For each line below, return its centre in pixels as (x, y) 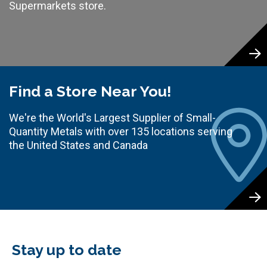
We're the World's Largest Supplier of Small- (112, 117)
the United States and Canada (78, 145)
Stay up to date (67, 249)
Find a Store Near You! (90, 91)
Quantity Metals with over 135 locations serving (121, 131)
